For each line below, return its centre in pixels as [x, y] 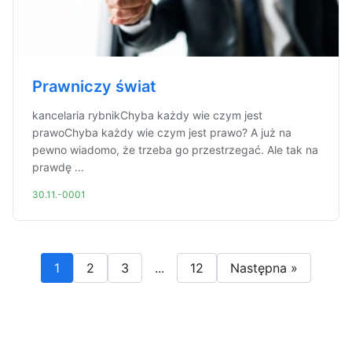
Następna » [264, 268]
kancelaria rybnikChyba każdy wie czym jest [147, 115]
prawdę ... [58, 167]
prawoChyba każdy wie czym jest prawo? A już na [162, 132]
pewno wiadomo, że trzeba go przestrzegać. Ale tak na [175, 150]
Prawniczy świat [94, 86]
